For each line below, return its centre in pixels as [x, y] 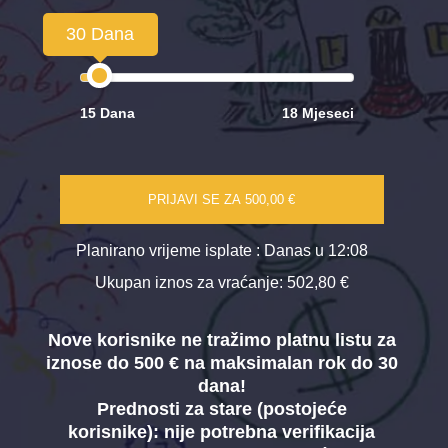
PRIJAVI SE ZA [197, 199]
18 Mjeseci [318, 113]
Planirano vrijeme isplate [165, 250]
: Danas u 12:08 [311, 250]
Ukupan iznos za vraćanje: [190, 283]
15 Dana [107, 113]
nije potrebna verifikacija [270, 432]
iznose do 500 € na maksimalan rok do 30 [221, 363]
